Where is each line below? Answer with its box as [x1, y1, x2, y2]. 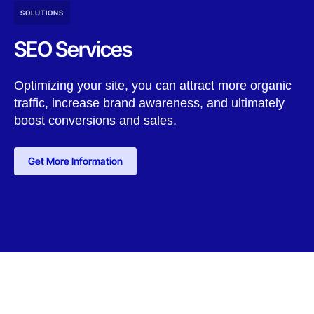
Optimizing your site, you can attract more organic [14, 78, 292, 93]
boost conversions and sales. [14, 114, 177, 128]
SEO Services [14, 36, 132, 62]
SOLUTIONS [20, 8, 64, 18]
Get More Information [28, 155, 123, 168]
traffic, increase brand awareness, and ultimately [14, 96, 285, 111]
